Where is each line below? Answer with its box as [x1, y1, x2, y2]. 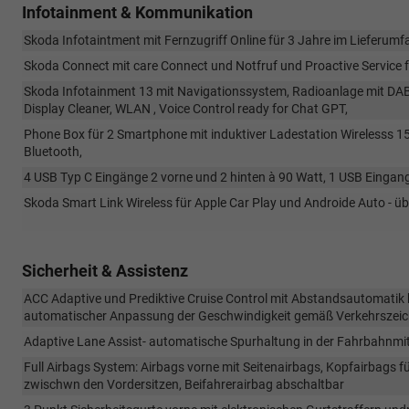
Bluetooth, [24, 143, 82, 159]
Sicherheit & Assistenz [22, 260, 188, 280]
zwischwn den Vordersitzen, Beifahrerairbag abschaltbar [24, 376, 344, 392]
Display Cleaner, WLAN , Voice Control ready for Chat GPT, [24, 100, 348, 116]
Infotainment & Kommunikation [22, 2, 253, 22]
